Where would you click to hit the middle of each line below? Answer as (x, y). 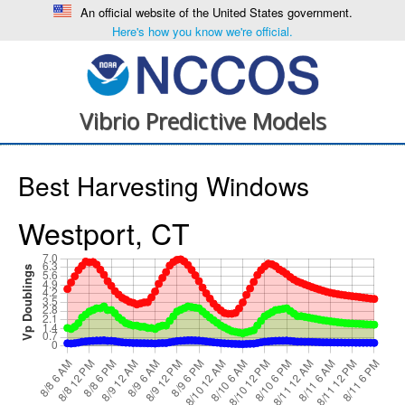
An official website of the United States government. (216, 12)
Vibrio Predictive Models (202, 120)
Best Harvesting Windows (164, 185)
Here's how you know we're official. (202, 31)
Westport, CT (104, 232)
